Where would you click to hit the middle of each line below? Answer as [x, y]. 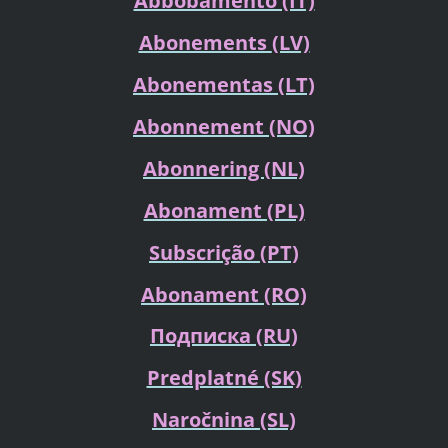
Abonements [205, 42]
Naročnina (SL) [224, 420]
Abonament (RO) [224, 294]
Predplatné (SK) [224, 378]
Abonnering [203, 168]
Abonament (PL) [224, 210]
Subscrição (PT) [224, 252]
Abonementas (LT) [224, 84]
